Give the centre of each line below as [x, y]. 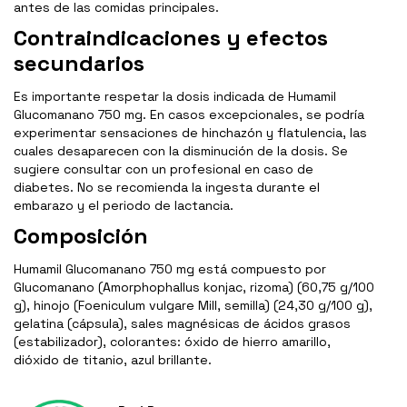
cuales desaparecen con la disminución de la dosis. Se [181, 151]
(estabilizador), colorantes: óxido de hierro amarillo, [172, 342]
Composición [81, 236]
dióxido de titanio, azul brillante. [113, 360]
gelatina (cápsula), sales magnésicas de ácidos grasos [182, 324]
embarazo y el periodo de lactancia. [124, 206]
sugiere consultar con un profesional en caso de [164, 169]
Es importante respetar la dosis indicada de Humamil [175, 97]
